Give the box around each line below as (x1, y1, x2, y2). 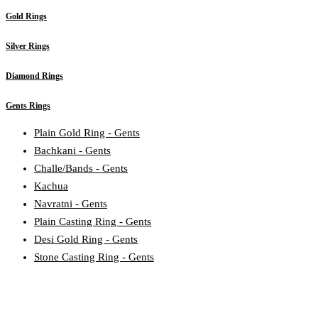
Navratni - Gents (34, 197, 107, 209)
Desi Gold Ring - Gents (34, 233, 138, 245)
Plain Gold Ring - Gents (34, 126, 140, 138)
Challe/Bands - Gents (34, 162, 128, 174)
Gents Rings (6, 100, 50, 111)
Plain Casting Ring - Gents (34, 215, 151, 227)
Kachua (34, 180, 68, 192)
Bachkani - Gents (34, 144, 111, 156)
